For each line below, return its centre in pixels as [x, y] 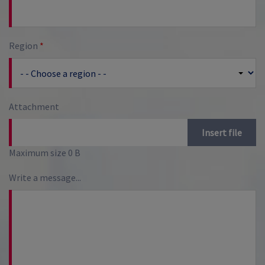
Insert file [222, 133]
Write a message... [45, 178]
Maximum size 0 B [45, 153]
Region [24, 46]
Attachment [34, 107]
